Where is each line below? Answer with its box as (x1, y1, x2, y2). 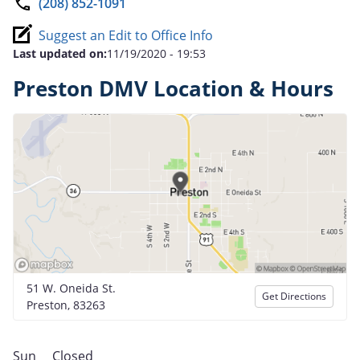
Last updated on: (13, 45, 107, 61)
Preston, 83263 (27, 297, 105, 313)
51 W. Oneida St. (27, 280, 116, 296)
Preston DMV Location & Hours (13, 74, 333, 103)
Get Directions (262, 288, 326, 303)
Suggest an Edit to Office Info (39, 26, 213, 44)
